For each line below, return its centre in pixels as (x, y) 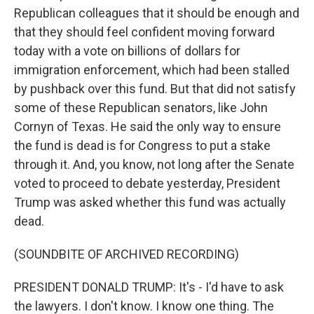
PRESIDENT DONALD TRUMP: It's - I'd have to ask (149, 287)
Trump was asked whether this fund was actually (150, 202)
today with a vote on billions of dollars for (127, 51)
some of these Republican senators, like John (141, 108)
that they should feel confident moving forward (144, 32)
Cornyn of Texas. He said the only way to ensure (148, 127)
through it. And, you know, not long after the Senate (154, 164)
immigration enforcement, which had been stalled (152, 70)
